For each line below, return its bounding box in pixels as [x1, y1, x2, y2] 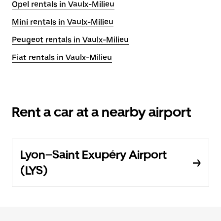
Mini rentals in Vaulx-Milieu [12, 17, 113, 27]
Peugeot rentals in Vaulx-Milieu [12, 35, 129, 44]
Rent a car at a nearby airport [12, 104, 191, 120]
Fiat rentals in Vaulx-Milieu [12, 53, 112, 62]
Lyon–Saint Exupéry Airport [20, 147, 167, 162]
